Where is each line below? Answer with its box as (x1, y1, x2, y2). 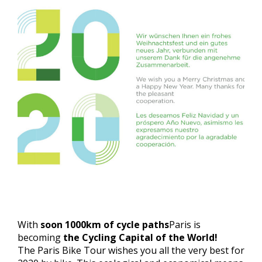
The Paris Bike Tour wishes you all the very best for (18, 244, 244, 257)
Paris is (169, 218, 201, 231)
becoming (18, 231, 63, 244)
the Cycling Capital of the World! (63, 231, 218, 244)
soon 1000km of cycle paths (40, 218, 169, 231)
